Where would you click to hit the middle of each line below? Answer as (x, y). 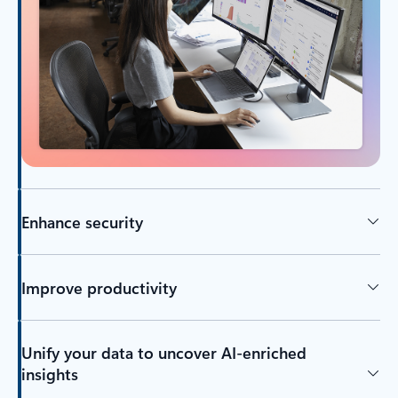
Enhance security (82, 222)
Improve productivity (99, 287)
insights (49, 374)
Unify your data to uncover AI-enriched (163, 353)
